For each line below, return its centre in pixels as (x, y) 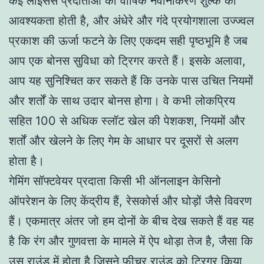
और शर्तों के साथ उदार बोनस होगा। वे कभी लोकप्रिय (122, 100)
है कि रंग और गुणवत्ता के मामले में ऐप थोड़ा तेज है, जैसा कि (131, 241)
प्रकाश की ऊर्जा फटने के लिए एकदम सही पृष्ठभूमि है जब (128, 40)
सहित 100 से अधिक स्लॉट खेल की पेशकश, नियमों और (127, 121)
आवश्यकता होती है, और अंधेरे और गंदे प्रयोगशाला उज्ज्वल (131, 20)
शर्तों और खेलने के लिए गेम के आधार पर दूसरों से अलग (123, 141)
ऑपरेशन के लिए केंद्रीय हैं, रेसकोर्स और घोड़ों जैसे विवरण (130, 201)
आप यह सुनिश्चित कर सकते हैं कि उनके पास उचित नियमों (131, 80)
